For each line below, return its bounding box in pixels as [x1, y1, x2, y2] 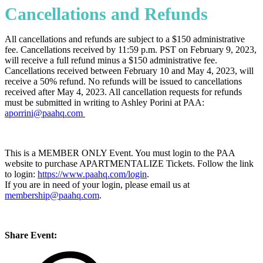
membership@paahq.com [5, 190, 99, 200]
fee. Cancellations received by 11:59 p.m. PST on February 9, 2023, [5, 44, 257, 55]
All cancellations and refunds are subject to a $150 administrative [5, 33, 245, 44]
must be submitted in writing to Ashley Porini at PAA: [5, 97, 204, 107]
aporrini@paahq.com [5, 107, 85, 118]
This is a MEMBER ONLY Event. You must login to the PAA [5, 147, 235, 158]
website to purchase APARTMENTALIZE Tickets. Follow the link [5, 158, 254, 168]
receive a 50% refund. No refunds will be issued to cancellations [5, 76, 242, 86]
